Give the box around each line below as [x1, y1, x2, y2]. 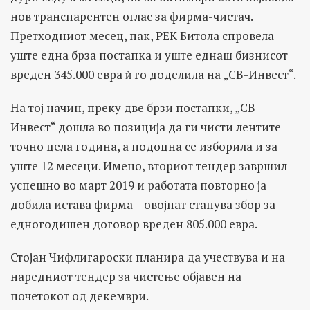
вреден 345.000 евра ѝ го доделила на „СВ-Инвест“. [10, 66, 296, 83]
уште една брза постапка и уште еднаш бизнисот [10, 47, 288, 64]
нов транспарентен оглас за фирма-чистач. [10, 8, 253, 25]
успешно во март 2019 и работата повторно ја [10, 177, 266, 194]
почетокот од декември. [10, 288, 149, 304]
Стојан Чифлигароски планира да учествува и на [10, 249, 285, 266]
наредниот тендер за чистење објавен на [10, 268, 241, 285]
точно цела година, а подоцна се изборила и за [10, 138, 277, 155]
